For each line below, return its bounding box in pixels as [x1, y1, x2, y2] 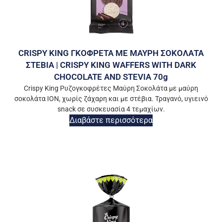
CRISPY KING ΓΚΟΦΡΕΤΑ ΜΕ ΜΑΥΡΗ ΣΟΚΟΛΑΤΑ [18, 48, 204, 58]
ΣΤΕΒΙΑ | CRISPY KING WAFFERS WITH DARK [26, 60, 196, 70]
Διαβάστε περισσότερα [69, 115, 153, 125]
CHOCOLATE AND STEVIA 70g [54, 72, 168, 82]
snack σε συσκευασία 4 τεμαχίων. [57, 105, 165, 113]
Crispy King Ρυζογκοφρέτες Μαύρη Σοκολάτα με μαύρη [24, 84, 198, 93]
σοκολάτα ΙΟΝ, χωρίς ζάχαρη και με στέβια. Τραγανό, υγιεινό [14, 95, 208, 103]
